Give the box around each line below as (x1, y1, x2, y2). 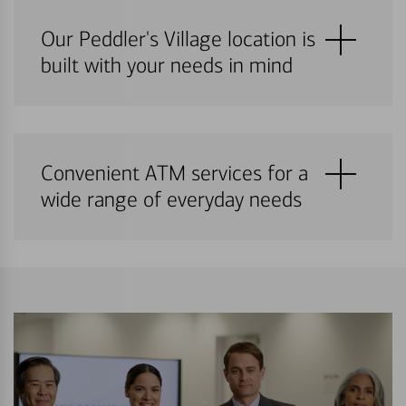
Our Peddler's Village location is (41, 25, 315, 53)
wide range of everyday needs (41, 186, 302, 213)
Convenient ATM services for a (41, 159, 308, 187)
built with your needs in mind (41, 52, 293, 79)
